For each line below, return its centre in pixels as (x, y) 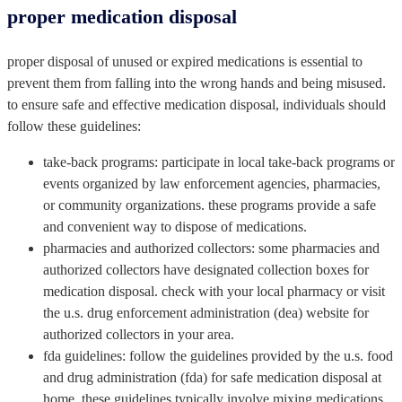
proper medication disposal (122, 16)
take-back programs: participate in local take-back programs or (219, 162)
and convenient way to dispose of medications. (175, 226)
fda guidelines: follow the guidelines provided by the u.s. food (218, 355)
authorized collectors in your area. (139, 334)
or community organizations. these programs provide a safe (210, 205)
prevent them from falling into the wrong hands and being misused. (197, 83)
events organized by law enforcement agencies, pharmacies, (212, 183)
